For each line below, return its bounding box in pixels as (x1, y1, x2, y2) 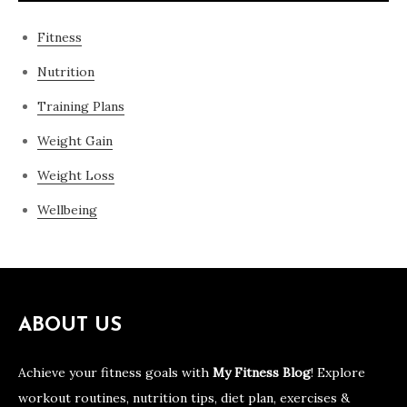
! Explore (311, 364, 365, 382)
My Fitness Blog (213, 364, 311, 382)
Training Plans (37, 98, 124, 115)
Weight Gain (37, 133, 113, 150)
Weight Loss (37, 167, 114, 184)
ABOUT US (18, 315, 122, 337)
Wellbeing (37, 202, 97, 219)
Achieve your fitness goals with (18, 364, 213, 382)
